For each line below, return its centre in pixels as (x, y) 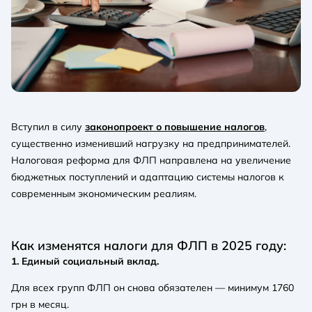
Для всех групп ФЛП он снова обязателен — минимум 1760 (153, 287)
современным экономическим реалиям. (104, 193)
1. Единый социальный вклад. (85, 261)
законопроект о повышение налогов (175, 126)
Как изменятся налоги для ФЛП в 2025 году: (149, 245)
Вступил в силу (48, 126)
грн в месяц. (40, 304)
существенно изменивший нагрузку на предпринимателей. (151, 143)
